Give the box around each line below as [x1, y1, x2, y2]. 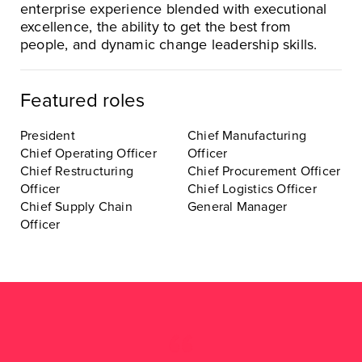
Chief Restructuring [20, 162, 133, 179]
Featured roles [20, 88, 145, 112]
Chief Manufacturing [187, 127, 306, 144]
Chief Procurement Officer [187, 162, 341, 179]
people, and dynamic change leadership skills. [20, 35, 318, 53]
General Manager [187, 198, 288, 215]
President [20, 127, 75, 144]
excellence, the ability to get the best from [20, 17, 292, 36]
